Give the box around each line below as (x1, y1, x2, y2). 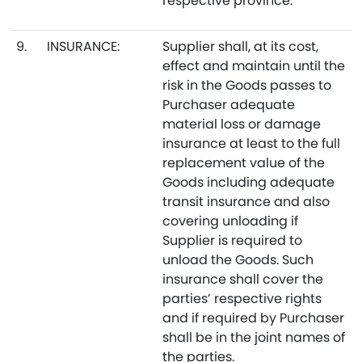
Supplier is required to (162, 231, 302, 250)
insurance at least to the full (162, 134, 340, 153)
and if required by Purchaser (162, 309, 344, 327)
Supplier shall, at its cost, (162, 37, 318, 56)
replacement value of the (162, 154, 325, 172)
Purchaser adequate (162, 95, 295, 114)
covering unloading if (162, 212, 298, 230)
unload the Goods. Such (162, 250, 314, 269)
